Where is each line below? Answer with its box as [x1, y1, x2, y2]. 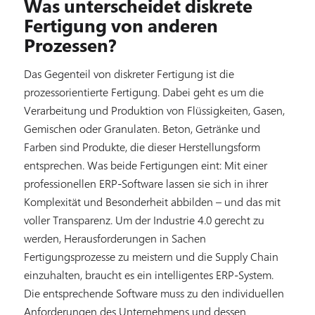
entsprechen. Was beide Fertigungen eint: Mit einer [23, 157, 267, 173]
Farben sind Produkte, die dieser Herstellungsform [23, 139, 260, 155]
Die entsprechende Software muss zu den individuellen [23, 285, 284, 301]
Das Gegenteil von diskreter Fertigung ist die [23, 65, 234, 82]
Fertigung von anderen [23, 13, 218, 38]
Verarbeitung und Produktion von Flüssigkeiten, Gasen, [23, 102, 285, 118]
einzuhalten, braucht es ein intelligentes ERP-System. [23, 266, 274, 283]
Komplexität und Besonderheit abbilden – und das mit [23, 193, 281, 210]
